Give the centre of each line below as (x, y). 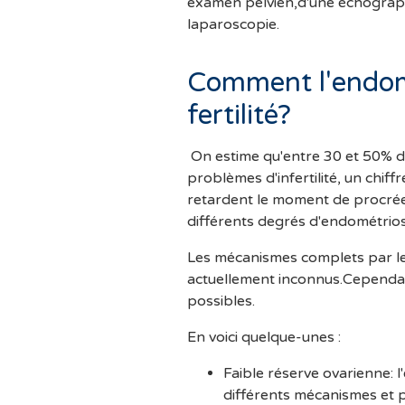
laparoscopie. (233, 25)
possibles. (221, 301)
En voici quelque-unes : (264, 338)
